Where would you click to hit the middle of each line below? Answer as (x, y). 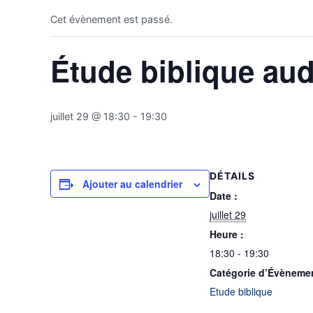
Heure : (227, 234)
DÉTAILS (232, 175)
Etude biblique (241, 291)
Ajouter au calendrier (132, 183)
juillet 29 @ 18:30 (90, 116)
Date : (224, 195)
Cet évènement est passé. (111, 19)
